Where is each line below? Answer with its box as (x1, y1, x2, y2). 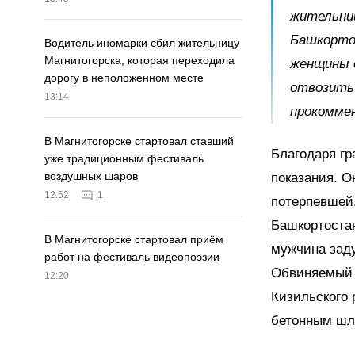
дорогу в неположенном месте (44, 71, 204, 85)
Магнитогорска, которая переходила (44, 54, 235, 67)
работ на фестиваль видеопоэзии (44, 250, 219, 264)
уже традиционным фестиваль (44, 152, 204, 166)
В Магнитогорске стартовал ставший (44, 135, 234, 148)
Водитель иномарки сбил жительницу (44, 36, 239, 50)
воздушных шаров (44, 170, 138, 183)
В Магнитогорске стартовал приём (44, 233, 223, 246)
